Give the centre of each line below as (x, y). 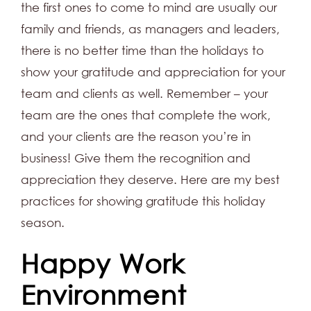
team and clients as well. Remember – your (144, 93)
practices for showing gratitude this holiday (143, 201)
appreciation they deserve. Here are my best (150, 179)
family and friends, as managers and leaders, (150, 29)
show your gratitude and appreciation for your (153, 72)
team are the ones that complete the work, (146, 115)
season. (43, 222)
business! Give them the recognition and (136, 158)
